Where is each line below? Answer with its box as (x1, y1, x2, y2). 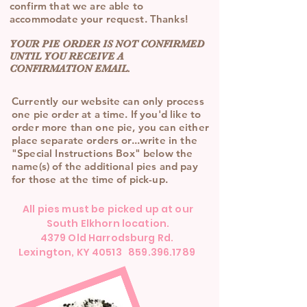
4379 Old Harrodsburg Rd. (40, 231, 176, 245)
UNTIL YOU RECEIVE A (10, 50, 123, 62)
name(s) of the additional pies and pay (12, 160, 198, 173)
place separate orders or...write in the (12, 134, 197, 147)
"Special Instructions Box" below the (12, 147, 193, 160)
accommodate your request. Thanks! (10, 12, 188, 25)
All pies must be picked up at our (23, 202, 193, 216)
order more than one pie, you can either (12, 121, 209, 134)
